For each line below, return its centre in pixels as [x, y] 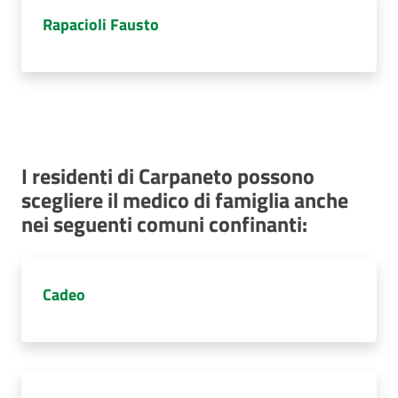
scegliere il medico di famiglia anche [185, 200]
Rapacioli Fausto [101, 24]
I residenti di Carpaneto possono [168, 176]
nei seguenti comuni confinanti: [164, 224]
